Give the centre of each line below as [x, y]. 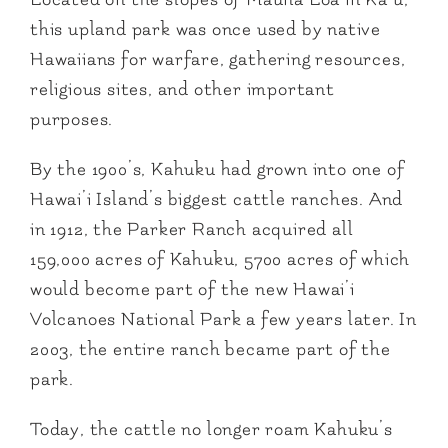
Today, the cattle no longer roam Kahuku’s [211, 429]
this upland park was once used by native [205, 29]
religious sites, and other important [182, 89]
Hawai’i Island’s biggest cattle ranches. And [217, 199]
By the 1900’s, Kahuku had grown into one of [217, 169]
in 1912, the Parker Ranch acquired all [192, 229]
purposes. [74, 119]
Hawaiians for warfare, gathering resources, [218, 59]
